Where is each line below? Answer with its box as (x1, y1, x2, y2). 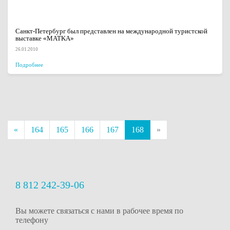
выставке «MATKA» (15, 34, 74, 42)
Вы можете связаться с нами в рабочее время (15, 206, 172, 215)
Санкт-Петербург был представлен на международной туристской (15, 27, 207, 35)
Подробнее (15, 62, 43, 68)
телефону (15, 216, 48, 224)
